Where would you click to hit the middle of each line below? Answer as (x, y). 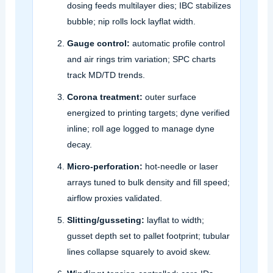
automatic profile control (177, 43)
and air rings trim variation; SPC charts (141, 59)
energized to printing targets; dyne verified (148, 112)
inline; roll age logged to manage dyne (140, 128)
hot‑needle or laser (180, 166)
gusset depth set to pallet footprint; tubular (148, 236)
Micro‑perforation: (105, 166)
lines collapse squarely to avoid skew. (139, 251)
